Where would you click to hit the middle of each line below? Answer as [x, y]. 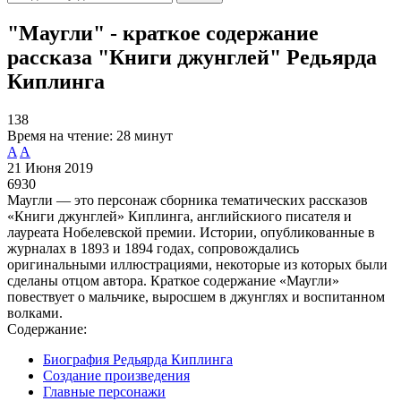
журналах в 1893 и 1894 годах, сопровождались [153, 248]
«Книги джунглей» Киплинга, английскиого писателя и [179, 216]
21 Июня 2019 [50, 167]
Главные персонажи [104, 391]
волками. [35, 312]
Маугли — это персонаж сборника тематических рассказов [188, 200]
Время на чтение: [60, 135]
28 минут [145, 135]
